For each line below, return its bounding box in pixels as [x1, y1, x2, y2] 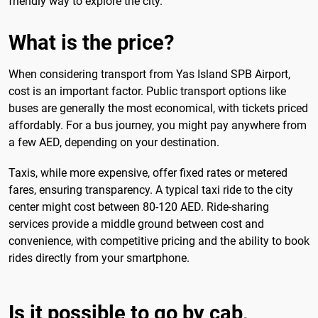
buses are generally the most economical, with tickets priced [9, 101, 308, 115]
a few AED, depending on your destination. [9, 135, 219, 149]
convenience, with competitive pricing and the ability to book [9, 234, 309, 248]
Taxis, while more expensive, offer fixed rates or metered [9, 165, 287, 180]
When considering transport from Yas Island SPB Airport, [9, 67, 290, 81]
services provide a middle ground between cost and [9, 216, 264, 231]
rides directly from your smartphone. [9, 251, 190, 265]
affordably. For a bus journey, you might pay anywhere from [9, 118, 307, 132]
